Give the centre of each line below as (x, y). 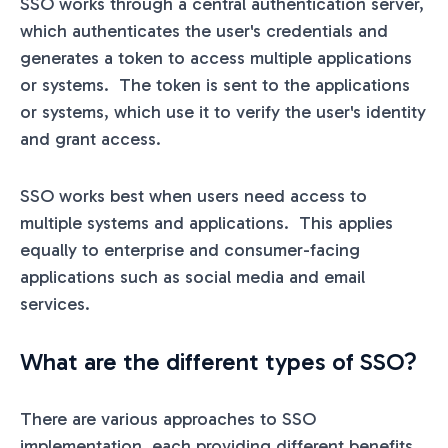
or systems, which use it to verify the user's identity (223, 111)
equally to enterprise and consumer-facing (190, 249)
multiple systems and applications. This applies (206, 222)
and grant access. (90, 138)
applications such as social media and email (192, 276)
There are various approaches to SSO (168, 418)
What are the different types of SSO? (218, 361)
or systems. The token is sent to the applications (215, 84)
